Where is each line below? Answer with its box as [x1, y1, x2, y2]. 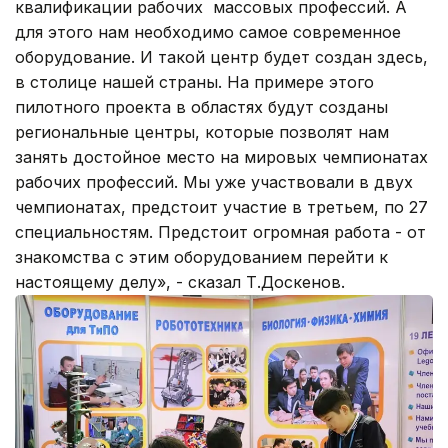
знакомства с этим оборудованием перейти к [15, 246, 388, 267]
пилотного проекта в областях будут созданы [15, 96, 388, 117]
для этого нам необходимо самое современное [15, 21, 401, 42]
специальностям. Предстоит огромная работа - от [15, 221, 426, 242]
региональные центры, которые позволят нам [15, 121, 389, 142]
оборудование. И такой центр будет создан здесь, [15, 46, 428, 67]
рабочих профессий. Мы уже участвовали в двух [15, 171, 413, 192]
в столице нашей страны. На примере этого [15, 71, 374, 92]
